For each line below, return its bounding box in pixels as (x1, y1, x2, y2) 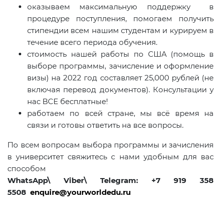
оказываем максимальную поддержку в (27, 2, 214, 12)
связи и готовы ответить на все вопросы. (27, 120, 184, 130)
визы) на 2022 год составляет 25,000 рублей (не (27, 73, 214, 83)
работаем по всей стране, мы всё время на (27, 109, 214, 118)
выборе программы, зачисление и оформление (27, 61, 214, 71)
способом (7, 164, 46, 174)
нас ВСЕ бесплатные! (27, 97, 108, 107)
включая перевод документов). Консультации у (27, 85, 214, 95)
